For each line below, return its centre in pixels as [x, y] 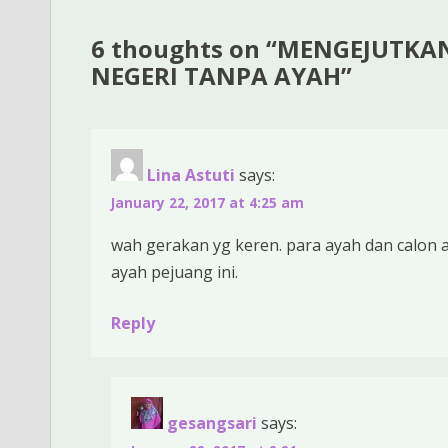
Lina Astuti [191, 174]
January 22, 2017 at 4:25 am [207, 202]
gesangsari [212, 422]
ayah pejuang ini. [174, 271]
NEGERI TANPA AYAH [216, 75]
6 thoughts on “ [184, 48]
